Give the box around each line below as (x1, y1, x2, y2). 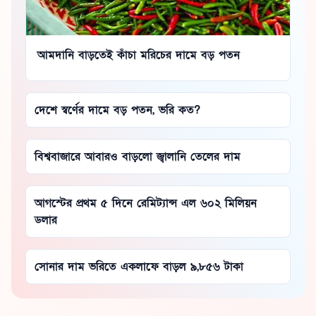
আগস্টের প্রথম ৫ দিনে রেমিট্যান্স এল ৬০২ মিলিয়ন (35, 195, 257, 211)
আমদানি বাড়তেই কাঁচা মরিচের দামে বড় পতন (37, 47, 240, 63)
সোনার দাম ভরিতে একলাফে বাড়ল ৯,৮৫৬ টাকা (35, 258, 243, 274)
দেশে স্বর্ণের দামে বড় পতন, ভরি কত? (35, 102, 200, 118)
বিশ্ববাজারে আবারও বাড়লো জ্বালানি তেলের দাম (35, 148, 241, 164)
